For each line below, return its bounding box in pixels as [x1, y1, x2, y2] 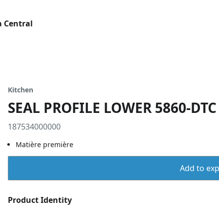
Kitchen [8, 85, 33, 94]
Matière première [16, 140, 73, 149]
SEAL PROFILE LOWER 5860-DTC [8, 98, 217, 117]
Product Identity [8, 195, 72, 205]
